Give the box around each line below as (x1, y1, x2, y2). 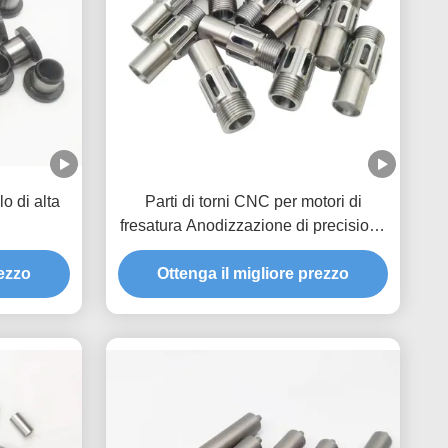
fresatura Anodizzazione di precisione (119, 216, 387, 234)
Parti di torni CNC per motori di (144, 192, 362, 210)
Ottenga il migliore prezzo (157, 264, 349, 282)
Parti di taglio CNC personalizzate (132, 240, 374, 258)
